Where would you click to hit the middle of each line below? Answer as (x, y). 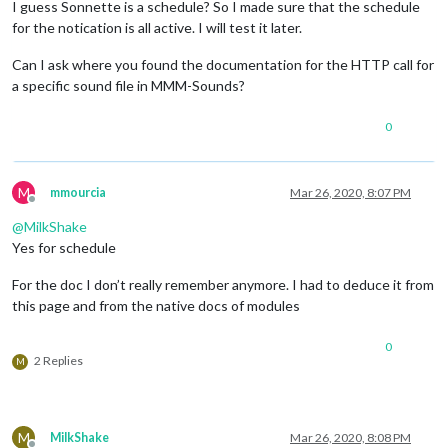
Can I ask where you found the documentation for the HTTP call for (223, 64)
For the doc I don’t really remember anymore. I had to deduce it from (223, 284)
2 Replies (58, 360)
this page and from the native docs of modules (156, 305)
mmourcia (78, 192)
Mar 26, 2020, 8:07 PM (350, 192)
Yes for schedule (64, 247)
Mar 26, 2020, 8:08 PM (350, 437)
